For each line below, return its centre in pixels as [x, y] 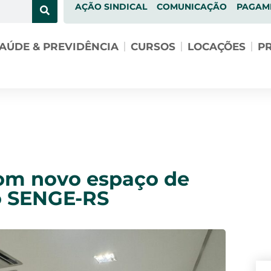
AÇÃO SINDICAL [111, 7]
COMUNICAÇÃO [191, 7]
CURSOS [153, 47]
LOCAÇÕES [216, 47]
